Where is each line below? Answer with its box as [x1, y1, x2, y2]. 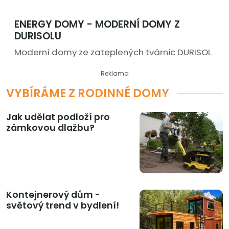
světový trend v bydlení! [6, 199, 119, 212]
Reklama [100, 69, 129, 78]
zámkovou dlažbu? [6, 122, 95, 134]
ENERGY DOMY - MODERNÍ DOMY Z [14, 17, 180, 32]
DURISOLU [14, 29, 61, 43]
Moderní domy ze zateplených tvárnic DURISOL [14, 46, 212, 59]
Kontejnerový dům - [6, 189, 100, 201]
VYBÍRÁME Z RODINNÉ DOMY [6, 85, 169, 102]
